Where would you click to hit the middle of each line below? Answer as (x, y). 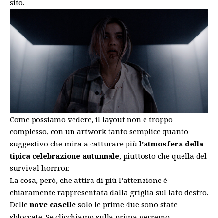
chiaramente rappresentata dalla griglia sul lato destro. (109, 192)
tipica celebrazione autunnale (64, 155)
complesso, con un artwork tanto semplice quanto (99, 131)
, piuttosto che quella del (163, 155)
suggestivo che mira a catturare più (73, 143)
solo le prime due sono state (127, 204)
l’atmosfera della (170, 143)
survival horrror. (39, 168)
